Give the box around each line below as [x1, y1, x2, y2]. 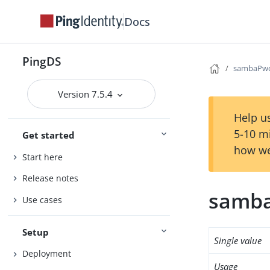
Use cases [22, 193, 63, 206]
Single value [214, 234, 262, 246]
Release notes [22, 172, 79, 184]
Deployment [22, 248, 72, 260]
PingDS [22, 54, 61, 69]
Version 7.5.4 [58, 88, 116, 100]
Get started [22, 129, 75, 141]
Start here [22, 151, 63, 163]
